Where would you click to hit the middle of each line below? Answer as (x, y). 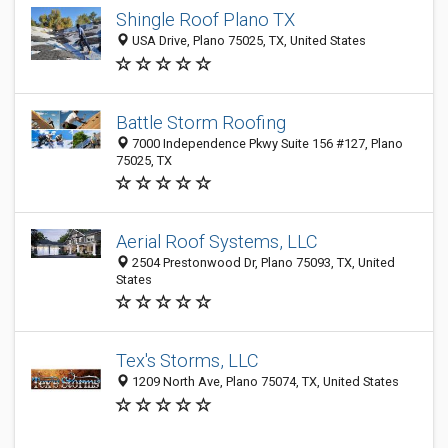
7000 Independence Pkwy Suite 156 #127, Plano (266, 143)
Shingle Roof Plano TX (205, 20)
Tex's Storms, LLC (187, 361)
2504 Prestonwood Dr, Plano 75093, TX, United (262, 262)
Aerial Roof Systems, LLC (217, 241)
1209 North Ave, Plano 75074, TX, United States (264, 382)
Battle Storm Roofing (201, 122)
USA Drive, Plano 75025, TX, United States (247, 41)
